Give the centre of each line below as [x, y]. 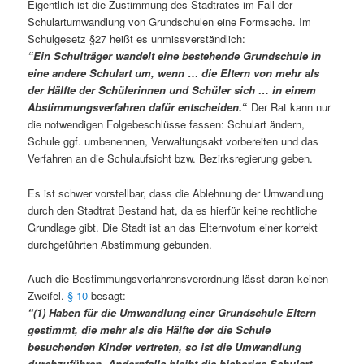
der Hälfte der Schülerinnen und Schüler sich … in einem [172, 90]
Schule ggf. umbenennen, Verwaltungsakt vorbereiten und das [173, 141]
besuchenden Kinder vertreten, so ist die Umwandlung [165, 346]
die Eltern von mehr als [261, 73]
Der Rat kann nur [290, 107]
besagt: [107, 295]
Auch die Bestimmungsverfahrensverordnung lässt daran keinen [178, 278]
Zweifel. [48, 295]
